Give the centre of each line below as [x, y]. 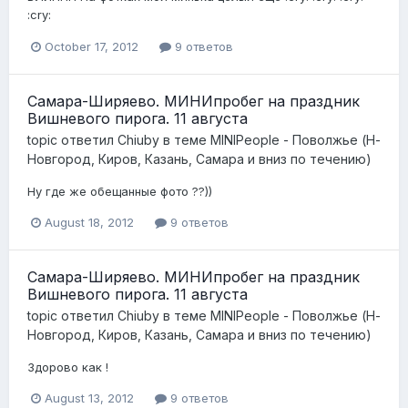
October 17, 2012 [92, 46]
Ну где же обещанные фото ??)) [120, 191]
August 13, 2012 [89, 398]
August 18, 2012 [89, 222]
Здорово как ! [68, 367]
